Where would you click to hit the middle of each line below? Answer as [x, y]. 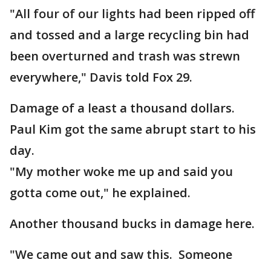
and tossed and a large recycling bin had [129, 35]
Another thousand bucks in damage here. [132, 224]
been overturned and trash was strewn [125, 56]
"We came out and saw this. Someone [121, 254]
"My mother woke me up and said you [121, 171]
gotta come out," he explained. [102, 193]
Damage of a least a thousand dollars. [124, 108]
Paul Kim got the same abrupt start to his [133, 129]
